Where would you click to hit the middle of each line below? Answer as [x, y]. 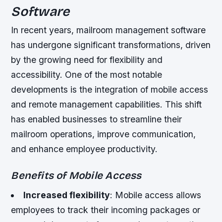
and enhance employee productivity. [84, 149]
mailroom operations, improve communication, [104, 134]
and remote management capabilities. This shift [107, 105]
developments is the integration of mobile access [110, 90]
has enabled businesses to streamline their [97, 119]
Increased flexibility [66, 195]
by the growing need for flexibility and [87, 60]
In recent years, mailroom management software [109, 30]
